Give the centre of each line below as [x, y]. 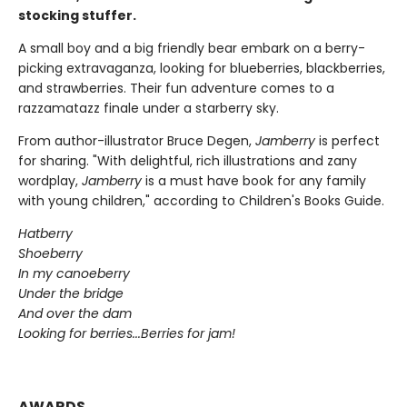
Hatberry [45, 233]
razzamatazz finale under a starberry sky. [149, 108]
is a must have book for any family [254, 180]
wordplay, [50, 180]
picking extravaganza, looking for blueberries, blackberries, [202, 68]
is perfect [347, 140]
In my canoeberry [74, 273]
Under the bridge [71, 293]
